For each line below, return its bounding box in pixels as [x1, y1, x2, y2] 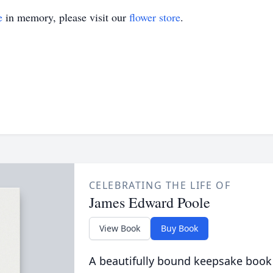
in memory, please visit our [2, 10, 129, 24]
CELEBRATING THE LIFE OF [88, 179, 231, 192]
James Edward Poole [88, 193, 210, 212]
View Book [99, 222, 140, 234]
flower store [129, 10, 180, 24]
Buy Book [160, 222, 198, 234]
